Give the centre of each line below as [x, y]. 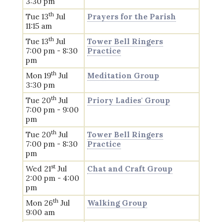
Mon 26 [39, 203]
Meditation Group [123, 76]
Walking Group [117, 203]
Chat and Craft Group [130, 169]
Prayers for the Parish [131, 17]
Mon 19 [38, 76]
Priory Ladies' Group [128, 100]
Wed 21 [38, 169]
